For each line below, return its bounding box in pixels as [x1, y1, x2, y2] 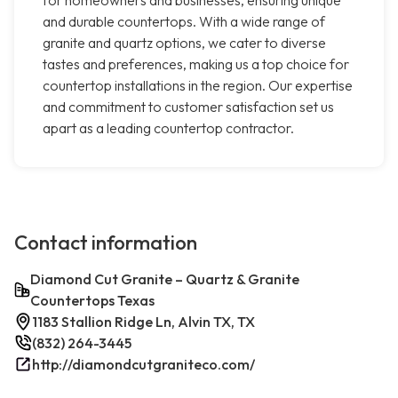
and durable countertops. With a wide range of [43, 12, 325, 31]
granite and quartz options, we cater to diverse [43, 34, 326, 52]
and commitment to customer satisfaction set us [43, 98, 334, 116]
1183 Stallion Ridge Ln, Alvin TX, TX [32, 313, 255, 331]
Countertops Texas [29, 291, 155, 310]
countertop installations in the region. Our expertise [43, 76, 353, 95]
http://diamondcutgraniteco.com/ [32, 355, 255, 374]
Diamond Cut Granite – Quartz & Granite [29, 270, 299, 289]
